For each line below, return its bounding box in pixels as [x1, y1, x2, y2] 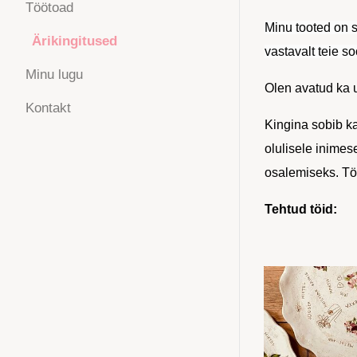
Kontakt [25, 100, 71, 116]
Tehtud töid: [265, 202, 337, 216]
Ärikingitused [32, 33, 117, 49]
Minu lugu [25, 67, 83, 83]
